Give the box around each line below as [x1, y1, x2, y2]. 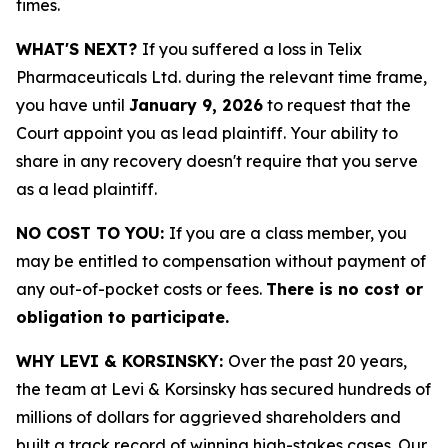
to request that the [263, 95, 411, 115]
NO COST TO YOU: [16, 223, 169, 243]
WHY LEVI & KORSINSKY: [16, 351, 228, 371]
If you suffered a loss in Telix [142, 39, 362, 59]
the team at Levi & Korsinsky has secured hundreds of [16, 379, 431, 399]
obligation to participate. [16, 307, 229, 327]
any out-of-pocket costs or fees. [16, 279, 266, 299]
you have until [16, 95, 129, 115]
